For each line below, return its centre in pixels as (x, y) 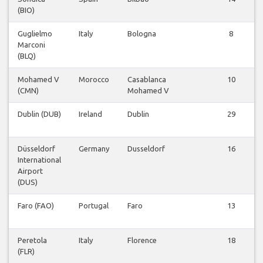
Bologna (142, 34)
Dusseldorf (146, 149)
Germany (94, 149)
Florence (142, 240)
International (39, 160)
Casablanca (147, 80)
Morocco (94, 80)
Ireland (90, 114)
